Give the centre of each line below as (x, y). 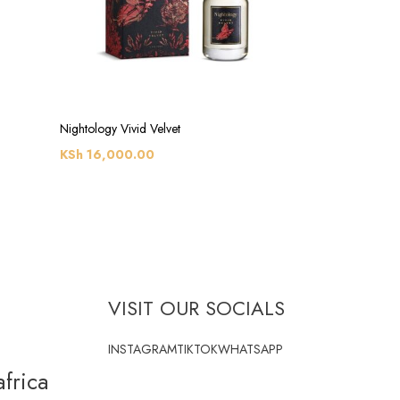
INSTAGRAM (143, 350)
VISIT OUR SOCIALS (197, 308)
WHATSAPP (251, 350)
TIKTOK (198, 350)
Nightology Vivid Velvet (120, 129)
